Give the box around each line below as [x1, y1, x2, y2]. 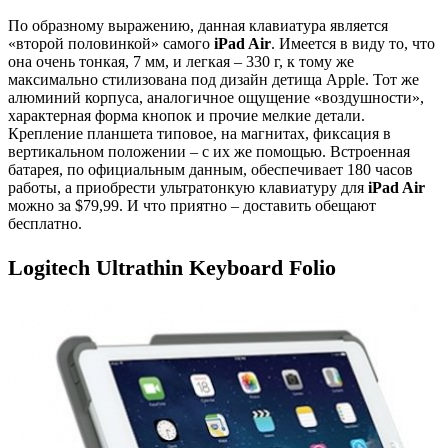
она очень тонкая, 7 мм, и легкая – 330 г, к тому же [8, 52, 354, 70]
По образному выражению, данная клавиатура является [8, 16, 388, 34]
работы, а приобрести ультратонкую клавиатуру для [8, 178, 368, 196]
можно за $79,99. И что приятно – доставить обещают [8, 196, 376, 214]
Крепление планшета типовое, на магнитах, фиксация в [8, 124, 391, 142]
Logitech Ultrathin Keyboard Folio [8, 255, 336, 281]
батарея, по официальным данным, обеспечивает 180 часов [8, 160, 413, 178]
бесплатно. [8, 214, 82, 232]
